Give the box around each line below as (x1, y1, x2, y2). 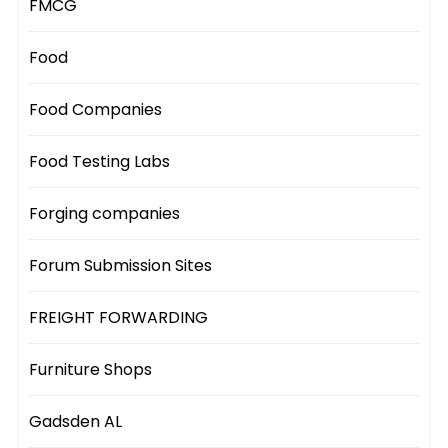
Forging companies (29, 202, 181, 226)
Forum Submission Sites (29, 254, 213, 278)
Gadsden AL (29, 410, 123, 434)
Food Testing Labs (29, 150, 171, 174)
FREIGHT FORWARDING (29, 306, 209, 330)
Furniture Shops (29, 358, 153, 382)
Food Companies (29, 98, 163, 122)
